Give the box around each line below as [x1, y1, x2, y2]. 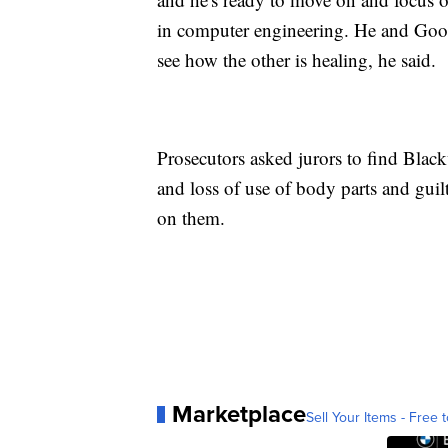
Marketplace [172, 396, 306, 432]
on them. [157, 205, 225, 231]
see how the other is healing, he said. [157, 47, 436, 73]
